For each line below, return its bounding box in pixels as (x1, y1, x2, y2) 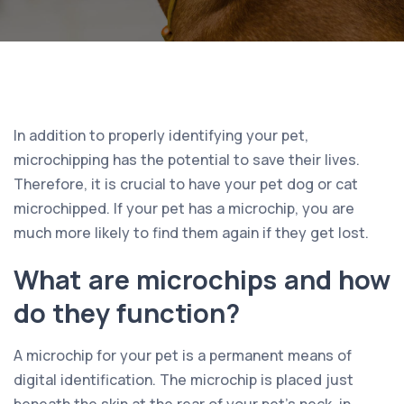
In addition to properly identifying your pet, (14, 124, 308, 145)
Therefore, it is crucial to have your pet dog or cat (14, 173, 358, 194)
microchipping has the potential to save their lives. (14, 149, 360, 170)
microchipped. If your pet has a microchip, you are (14, 197, 354, 218)
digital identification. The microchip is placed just (14, 369, 353, 390)
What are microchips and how (14, 261, 390, 298)
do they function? (14, 294, 240, 331)
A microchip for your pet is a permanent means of (14, 344, 352, 365)
